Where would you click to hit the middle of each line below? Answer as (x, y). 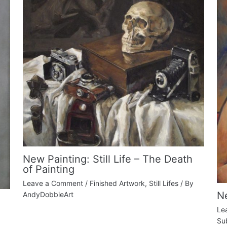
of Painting (48, 169)
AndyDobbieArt (48, 194)
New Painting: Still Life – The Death (107, 159)
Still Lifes (163, 183)
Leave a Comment (53, 183)
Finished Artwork (117, 183)
